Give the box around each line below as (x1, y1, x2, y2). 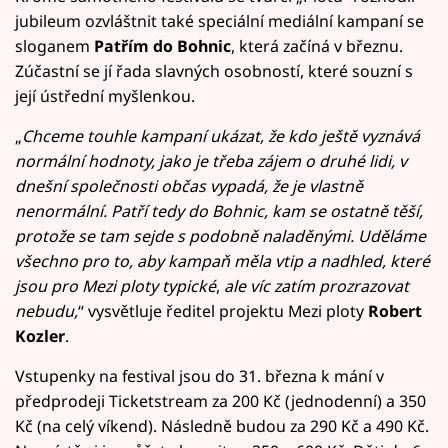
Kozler (15, 324, 65, 347)
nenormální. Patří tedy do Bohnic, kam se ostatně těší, (15, 199, 423, 222)
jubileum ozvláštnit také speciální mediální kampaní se (15, 9, 424, 32)
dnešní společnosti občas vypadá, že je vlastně (15, 174, 363, 197)
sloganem (15, 34, 94, 57)
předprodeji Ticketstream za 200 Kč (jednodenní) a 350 (15, 389, 426, 412)
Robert (368, 299, 422, 322)
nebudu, (15, 299, 78, 322)
